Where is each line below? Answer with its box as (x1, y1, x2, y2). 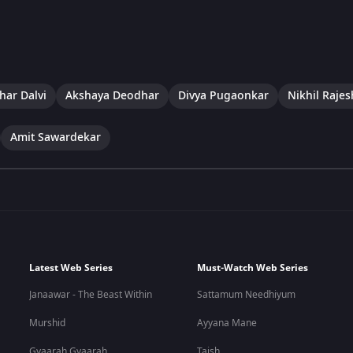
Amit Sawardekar (10, 128, 101, 146)
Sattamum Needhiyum (197, 288, 296, 302)
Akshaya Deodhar (65, 87, 159, 104)
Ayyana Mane (197, 316, 258, 330)
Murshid (29, 316, 66, 330)
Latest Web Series (29, 261, 113, 275)
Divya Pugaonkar (178, 87, 269, 104)
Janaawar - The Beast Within (29, 288, 153, 302)
